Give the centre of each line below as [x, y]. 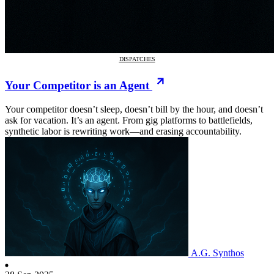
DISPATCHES [137, 59]
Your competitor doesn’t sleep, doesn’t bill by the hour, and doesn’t [134, 109]
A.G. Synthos [217, 253]
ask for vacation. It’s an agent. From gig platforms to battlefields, [129, 120]
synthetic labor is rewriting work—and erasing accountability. [123, 131]
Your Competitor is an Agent [77, 86]
